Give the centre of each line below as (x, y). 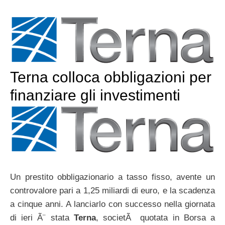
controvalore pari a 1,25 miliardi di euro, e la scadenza (113, 191)
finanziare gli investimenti (95, 95)
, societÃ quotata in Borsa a (155, 218)
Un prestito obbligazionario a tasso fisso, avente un (113, 177)
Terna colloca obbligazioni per (111, 77)
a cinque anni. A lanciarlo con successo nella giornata (113, 204)
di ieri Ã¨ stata (42, 218)
